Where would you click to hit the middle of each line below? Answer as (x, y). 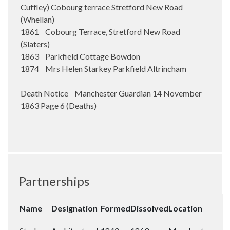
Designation (74, 208)
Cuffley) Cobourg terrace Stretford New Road (102, 7)
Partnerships (54, 181)
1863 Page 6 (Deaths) (59, 106)
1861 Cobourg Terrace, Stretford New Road (100, 32)
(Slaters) (35, 44)
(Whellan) (37, 19)
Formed (116, 208)
